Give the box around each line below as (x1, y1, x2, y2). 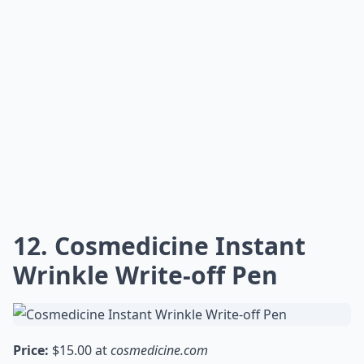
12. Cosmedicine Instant (13, 229, 305, 262)
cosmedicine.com (110, 341, 208, 359)
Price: (13, 341, 49, 359)
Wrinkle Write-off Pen (13, 258, 278, 292)
